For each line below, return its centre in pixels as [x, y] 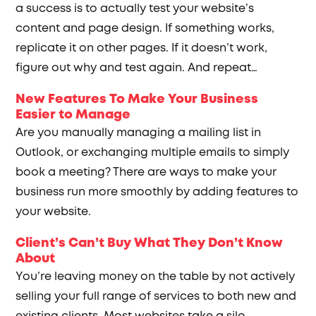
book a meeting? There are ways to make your [146, 172]
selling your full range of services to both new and [156, 297]
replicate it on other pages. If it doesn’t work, [142, 48]
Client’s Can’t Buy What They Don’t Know [150, 243]
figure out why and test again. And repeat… [137, 68]
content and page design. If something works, [145, 29]
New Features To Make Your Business [137, 99]
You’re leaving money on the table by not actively [156, 277]
